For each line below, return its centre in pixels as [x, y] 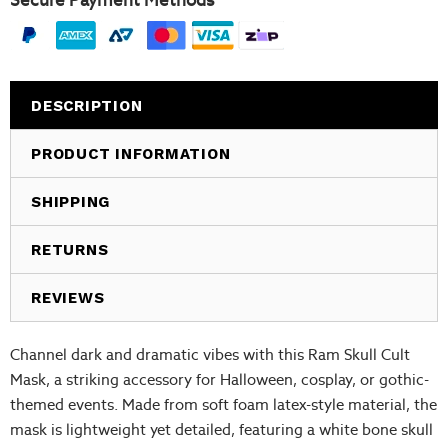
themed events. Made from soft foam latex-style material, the [223, 404]
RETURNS [70, 249]
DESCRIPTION [87, 105]
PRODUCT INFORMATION [131, 153]
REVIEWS [68, 297]
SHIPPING [70, 201]
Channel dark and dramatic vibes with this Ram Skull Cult [210, 354]
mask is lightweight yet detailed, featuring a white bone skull [221, 429]
